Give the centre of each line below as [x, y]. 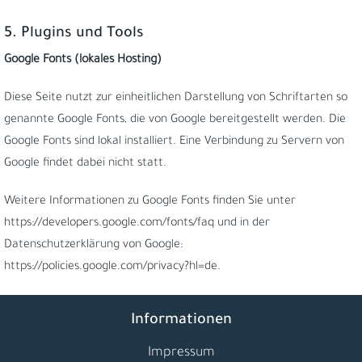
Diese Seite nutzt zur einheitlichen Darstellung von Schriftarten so [176, 99]
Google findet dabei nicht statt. [85, 164]
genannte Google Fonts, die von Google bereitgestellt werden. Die [175, 120]
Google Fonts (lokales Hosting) [83, 61]
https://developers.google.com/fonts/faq [109, 224]
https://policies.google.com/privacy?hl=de [111, 267]
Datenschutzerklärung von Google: [93, 246]
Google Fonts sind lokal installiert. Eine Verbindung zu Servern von [174, 142]
